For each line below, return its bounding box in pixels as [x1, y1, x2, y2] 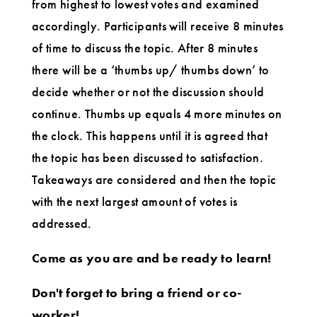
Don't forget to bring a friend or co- [32, 284, 242, 301]
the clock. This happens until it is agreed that [32, 127, 267, 144]
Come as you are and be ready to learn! [32, 249, 272, 266]
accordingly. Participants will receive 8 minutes [32, 17, 284, 34]
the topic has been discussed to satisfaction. [32, 149, 264, 166]
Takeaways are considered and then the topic [32, 171, 277, 188]
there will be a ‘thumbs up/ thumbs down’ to [32, 61, 270, 78]
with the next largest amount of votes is [32, 192, 238, 209]
